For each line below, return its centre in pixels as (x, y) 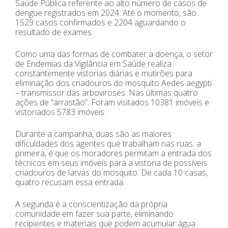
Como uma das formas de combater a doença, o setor (114, 54)
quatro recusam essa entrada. (70, 182)
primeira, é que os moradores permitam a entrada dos (113, 153)
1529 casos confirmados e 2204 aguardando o (101, 22)
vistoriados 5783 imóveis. (61, 112)
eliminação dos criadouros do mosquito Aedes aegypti (113, 83)
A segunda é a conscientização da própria (91, 204)
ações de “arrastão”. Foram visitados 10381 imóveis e (112, 102)
